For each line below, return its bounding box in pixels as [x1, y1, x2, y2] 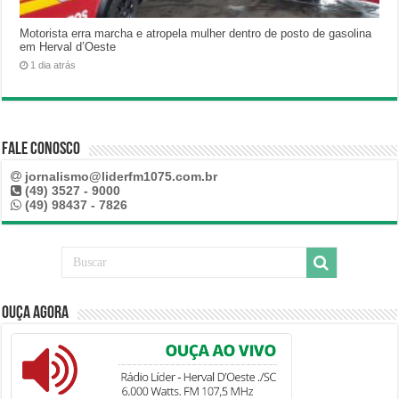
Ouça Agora [2, 305, 69, 323]
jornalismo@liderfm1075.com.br [25, 169, 218, 184]
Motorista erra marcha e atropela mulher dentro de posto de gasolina [20, 27, 372, 41]
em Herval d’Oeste [20, 40, 117, 54]
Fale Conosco [2, 141, 81, 159]
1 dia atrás [30, 60, 77, 71]
